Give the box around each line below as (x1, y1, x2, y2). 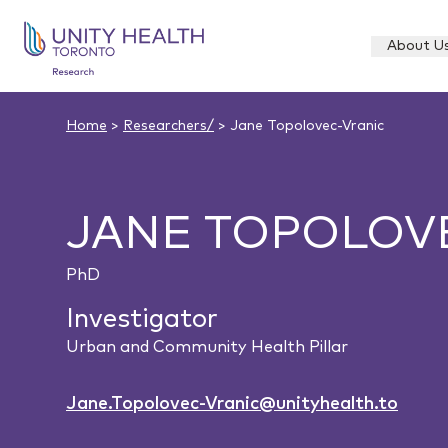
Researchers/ (123, 119, 214, 133)
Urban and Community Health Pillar (66, 339, 348, 355)
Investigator (66, 306, 218, 332)
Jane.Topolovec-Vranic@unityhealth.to (66, 395, 398, 413)
